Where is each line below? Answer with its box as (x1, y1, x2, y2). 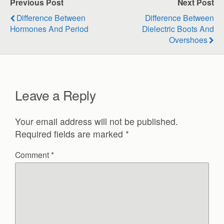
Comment (15, 148, 51, 160)
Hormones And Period (10, 23, 88, 34)
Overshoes (169, 34, 207, 45)
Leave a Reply (15, 85, 96, 104)
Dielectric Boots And (142, 23, 214, 34)
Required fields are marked (15, 127, 125, 140)
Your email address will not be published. (15, 114, 178, 127)
